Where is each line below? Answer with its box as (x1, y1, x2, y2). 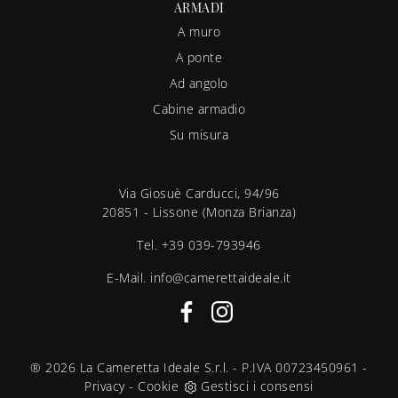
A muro (178, 23, 220, 41)
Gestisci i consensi (201, 378, 314, 395)
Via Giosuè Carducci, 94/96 (118, 185, 280, 203)
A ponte (175, 49, 223, 67)
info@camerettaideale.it (150, 269, 291, 287)
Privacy (84, 378, 125, 395)
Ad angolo (170, 75, 228, 92)
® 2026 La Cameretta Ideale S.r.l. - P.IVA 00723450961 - (30, 359, 368, 377)
